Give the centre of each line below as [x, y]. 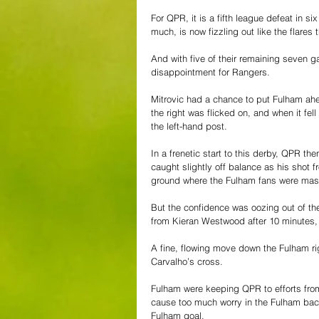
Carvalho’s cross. [187, 261]
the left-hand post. [189, 126]
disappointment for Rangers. [210, 72]
